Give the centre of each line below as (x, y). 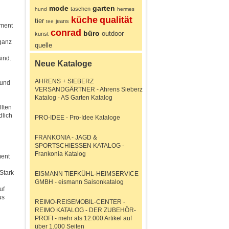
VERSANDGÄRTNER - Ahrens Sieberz (89, 89)
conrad (66, 33)
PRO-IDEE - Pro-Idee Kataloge (77, 118)
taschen (81, 9)
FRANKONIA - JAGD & (66, 138)
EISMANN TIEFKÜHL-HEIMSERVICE (87, 174)
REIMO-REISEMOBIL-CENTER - (80, 202)
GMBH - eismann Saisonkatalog (79, 182)
